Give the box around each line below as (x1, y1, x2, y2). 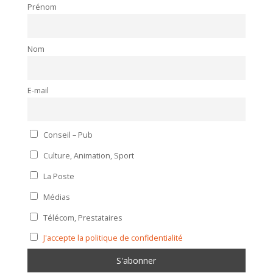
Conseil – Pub (41, 129, 93, 140)
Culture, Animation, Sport (41, 150, 135, 161)
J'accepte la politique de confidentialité (43, 232, 183, 243)
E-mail (27, 85, 49, 96)
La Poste (41, 171, 75, 182)
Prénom (27, 2, 57, 13)
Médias (41, 191, 71, 202)
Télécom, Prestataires (41, 212, 123, 223)
